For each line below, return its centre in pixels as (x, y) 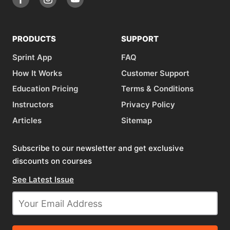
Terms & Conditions (157, 89)
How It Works (37, 73)
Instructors (33, 104)
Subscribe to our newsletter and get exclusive (98, 148)
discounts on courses (52, 161)
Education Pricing (45, 89)
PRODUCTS (34, 39)
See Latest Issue (43, 180)
